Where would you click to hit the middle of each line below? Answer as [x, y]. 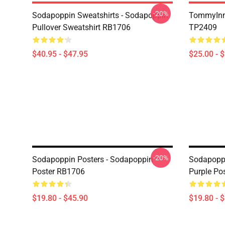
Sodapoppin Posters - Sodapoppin [93, 159]
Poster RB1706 [59, 172]
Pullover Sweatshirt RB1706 [81, 27]
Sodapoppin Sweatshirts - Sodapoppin [100, 15]
